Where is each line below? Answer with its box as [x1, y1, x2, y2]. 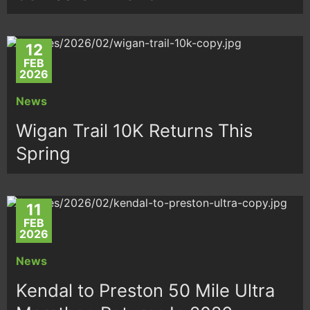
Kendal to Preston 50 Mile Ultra [16, 279, 275, 301]
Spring [16, 142, 71, 164]
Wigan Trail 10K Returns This [16, 119, 253, 141]
